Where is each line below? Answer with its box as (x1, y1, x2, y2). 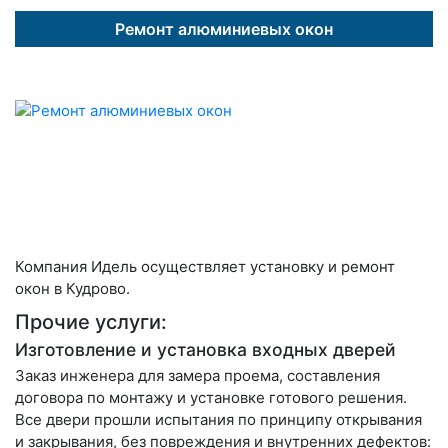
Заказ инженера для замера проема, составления (15, 365, 380, 385)
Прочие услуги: (15, 309, 167, 334)
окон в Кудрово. (15, 278, 130, 298)
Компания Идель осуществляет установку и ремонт (15, 256, 395, 276)
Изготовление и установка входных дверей (15, 338, 396, 360)
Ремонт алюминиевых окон (115, 18, 333, 39)
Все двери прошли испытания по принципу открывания (15, 409, 422, 429)
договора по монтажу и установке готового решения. (15, 387, 407, 407)
